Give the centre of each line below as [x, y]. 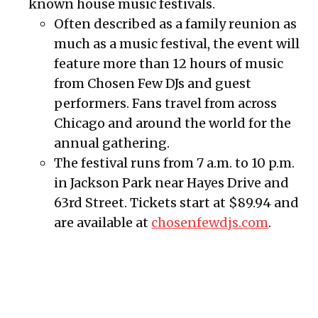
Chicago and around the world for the [173, 124]
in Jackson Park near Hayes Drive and [172, 183]
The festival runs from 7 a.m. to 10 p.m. [175, 163]
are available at [103, 223]
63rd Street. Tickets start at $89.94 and [177, 203]
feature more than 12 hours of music [169, 64]
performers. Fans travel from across [166, 104]
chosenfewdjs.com [210, 223]
